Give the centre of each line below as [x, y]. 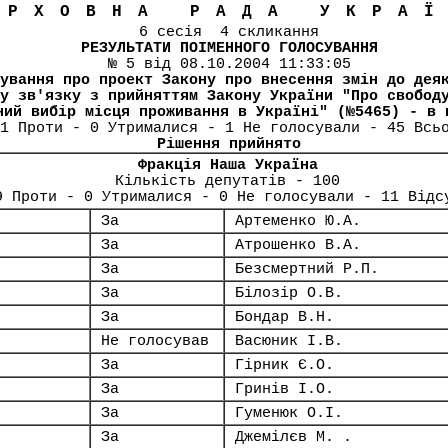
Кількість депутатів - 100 [227, 181]
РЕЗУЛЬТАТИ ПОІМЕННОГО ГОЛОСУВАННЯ [229, 48]
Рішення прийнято [229, 144]
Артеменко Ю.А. [298, 221]
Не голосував [155, 341]
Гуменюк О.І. [289, 413]
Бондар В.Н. [284, 317]
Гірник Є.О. [284, 365]
